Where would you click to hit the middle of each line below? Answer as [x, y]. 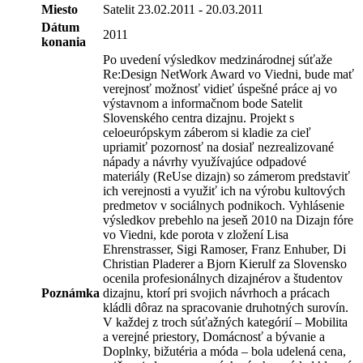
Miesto [60, 9]
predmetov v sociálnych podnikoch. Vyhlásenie [224, 205]
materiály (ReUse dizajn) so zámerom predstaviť [226, 176]
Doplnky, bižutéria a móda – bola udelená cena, [224, 351]
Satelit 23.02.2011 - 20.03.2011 [183, 9]
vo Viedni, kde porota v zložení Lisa [196, 234]
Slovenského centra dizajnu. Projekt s [199, 117]
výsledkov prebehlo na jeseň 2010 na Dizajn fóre [228, 220]
